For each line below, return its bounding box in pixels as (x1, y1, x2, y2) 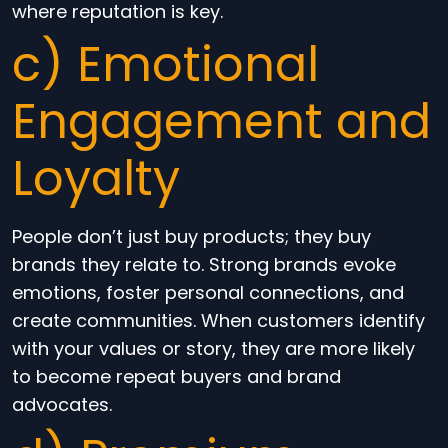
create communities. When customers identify (12, 308, 425, 333)
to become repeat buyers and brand (12, 364, 341, 389)
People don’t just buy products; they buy (12, 224, 371, 249)
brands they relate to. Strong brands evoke (12, 252, 396, 277)
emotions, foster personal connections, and (12, 280, 404, 305)
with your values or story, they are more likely (12, 336, 415, 361)
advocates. (12, 392, 112, 417)
